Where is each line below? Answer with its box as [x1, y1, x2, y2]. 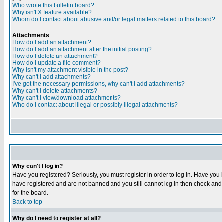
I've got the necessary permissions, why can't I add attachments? [12, 80, 185, 87]
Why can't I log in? [12, 163, 63, 169]
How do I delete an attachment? [12, 53, 98, 59]
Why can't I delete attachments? [12, 87, 97, 94]
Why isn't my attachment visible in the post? [12, 66, 128, 73]
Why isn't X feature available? [12, 9, 92, 16]
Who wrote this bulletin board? [12, 2, 94, 9]
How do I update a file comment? [12, 59, 101, 66]
